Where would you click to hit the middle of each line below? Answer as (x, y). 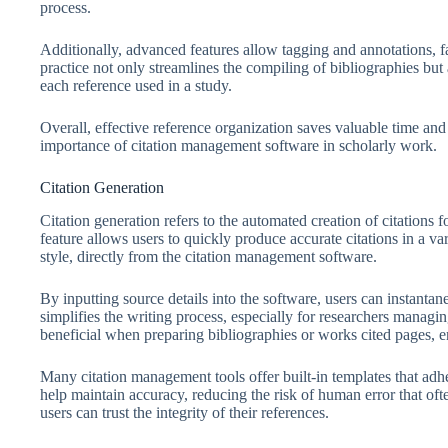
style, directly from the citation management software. (208, 257)
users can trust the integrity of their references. (184, 413)
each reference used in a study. (136, 86)
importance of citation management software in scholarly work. (238, 146)
